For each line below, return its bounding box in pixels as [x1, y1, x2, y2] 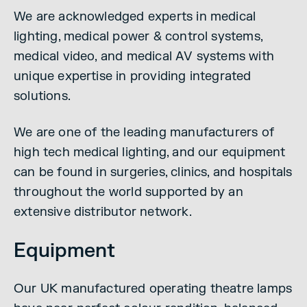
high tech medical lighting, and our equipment [14, 144, 286, 160]
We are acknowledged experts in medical [14, 8, 256, 25]
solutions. [14, 88, 71, 104]
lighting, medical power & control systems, [14, 28, 262, 45]
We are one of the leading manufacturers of [14, 124, 274, 140]
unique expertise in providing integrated [14, 68, 251, 84]
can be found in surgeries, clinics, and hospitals [14, 164, 293, 180]
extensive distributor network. [14, 204, 192, 220]
